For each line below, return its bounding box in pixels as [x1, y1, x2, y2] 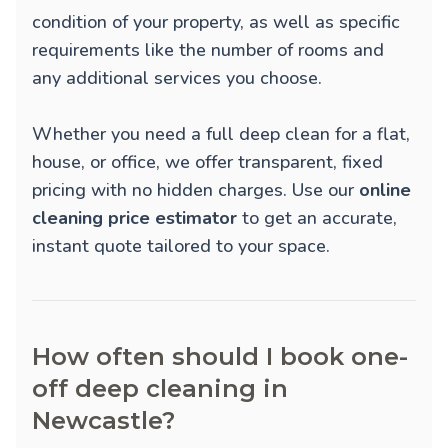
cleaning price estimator [32, 206, 237, 231]
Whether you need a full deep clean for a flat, [32, 122, 410, 147]
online [359, 178, 411, 203]
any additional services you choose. [32, 66, 322, 91]
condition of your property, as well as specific [32, 10, 400, 35]
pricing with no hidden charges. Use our [32, 178, 359, 203]
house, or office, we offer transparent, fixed [32, 150, 383, 175]
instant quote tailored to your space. [32, 234, 330, 259]
